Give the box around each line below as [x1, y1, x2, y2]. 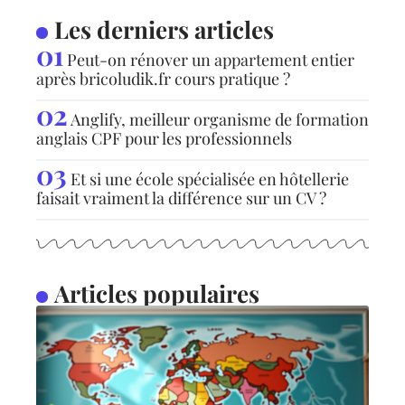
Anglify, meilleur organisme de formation [71, 108, 369, 130]
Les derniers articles [53, 13, 274, 45]
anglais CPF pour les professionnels [36, 127, 292, 149]
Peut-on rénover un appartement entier [67, 48, 354, 71]
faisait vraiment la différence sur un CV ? [36, 186, 326, 209]
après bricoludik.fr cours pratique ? [36, 67, 290, 89]
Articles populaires [53, 277, 259, 309]
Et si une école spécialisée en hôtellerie [71, 167, 349, 190]
